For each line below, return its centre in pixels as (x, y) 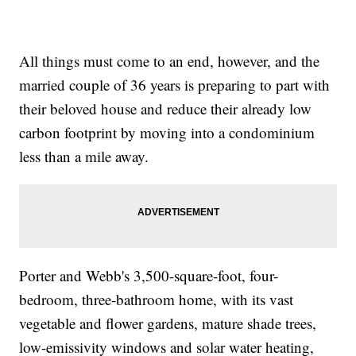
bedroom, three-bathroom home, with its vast (157, 300)
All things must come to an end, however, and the (170, 61)
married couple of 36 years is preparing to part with (175, 85)
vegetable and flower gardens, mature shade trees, (168, 323)
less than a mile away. (84, 157)
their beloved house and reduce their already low (166, 109)
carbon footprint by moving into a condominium (167, 133)
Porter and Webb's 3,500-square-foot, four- (149, 276)
